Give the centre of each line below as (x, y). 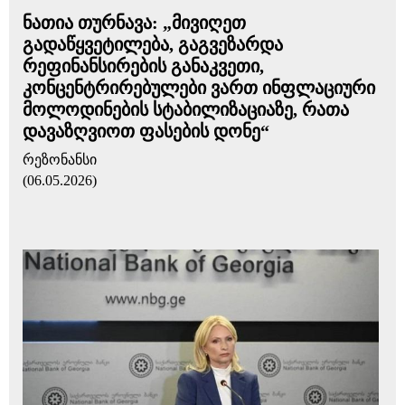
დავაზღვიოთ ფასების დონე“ (146, 131)
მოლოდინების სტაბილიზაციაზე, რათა (186, 109)
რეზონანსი (60, 160)
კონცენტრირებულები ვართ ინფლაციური (199, 88)
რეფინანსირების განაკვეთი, (143, 66)
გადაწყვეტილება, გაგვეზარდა (153, 44)
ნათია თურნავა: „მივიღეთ (134, 23)
